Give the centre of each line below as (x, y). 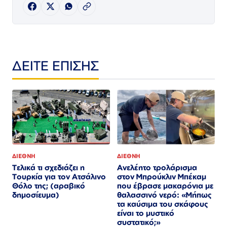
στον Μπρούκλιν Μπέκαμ (162, 177)
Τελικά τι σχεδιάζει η (48, 167)
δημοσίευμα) (36, 195)
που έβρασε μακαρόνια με (165, 186)
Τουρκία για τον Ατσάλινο (59, 176)
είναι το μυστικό (146, 213)
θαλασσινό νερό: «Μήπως (164, 195)
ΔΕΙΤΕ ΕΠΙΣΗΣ (55, 65)
